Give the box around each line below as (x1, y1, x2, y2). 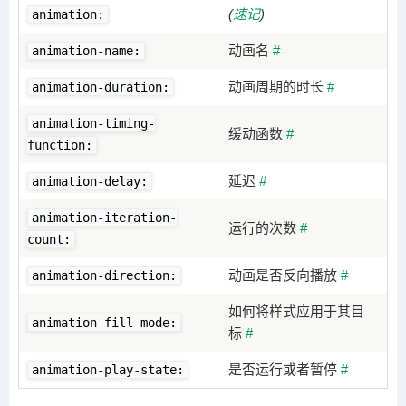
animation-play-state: (32, 362, 185, 377)
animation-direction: (32, 267, 178, 283)
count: (27, 231, 72, 246)
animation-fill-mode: (32, 314, 178, 330)
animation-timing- (32, 115, 156, 130)
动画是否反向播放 (228, 266, 342, 283)
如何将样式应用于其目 (228, 303, 365, 319)
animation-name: (32, 43, 141, 58)
